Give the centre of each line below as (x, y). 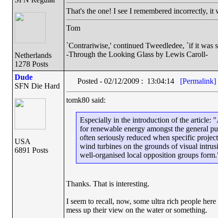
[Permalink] (198, 81)
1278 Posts (31, 64)
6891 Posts (31, 150)
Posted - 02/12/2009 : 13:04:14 (128, 81)
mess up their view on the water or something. (136, 210)
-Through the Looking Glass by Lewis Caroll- (137, 54)
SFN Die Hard (37, 86)
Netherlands (33, 55)
